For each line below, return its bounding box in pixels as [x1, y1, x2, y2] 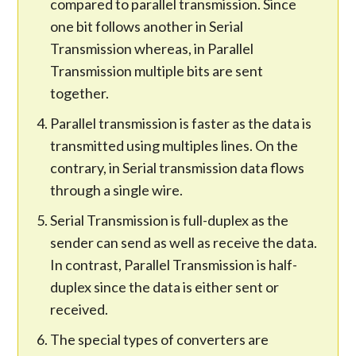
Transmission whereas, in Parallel [50, 39, 254, 57]
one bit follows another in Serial [50, 17, 244, 35]
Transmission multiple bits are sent [50, 61, 264, 79]
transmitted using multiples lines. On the [50, 136, 299, 154]
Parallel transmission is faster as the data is [50, 114, 312, 132]
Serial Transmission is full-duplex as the [50, 211, 289, 229]
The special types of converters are [50, 330, 269, 348]
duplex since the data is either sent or [50, 277, 280, 296]
